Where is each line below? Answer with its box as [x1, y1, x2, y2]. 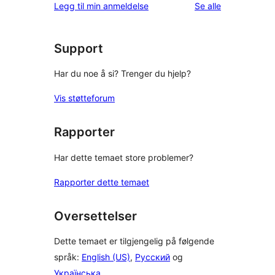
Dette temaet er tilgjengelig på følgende [54, 236, 214, 247]
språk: [54, 252, 82, 263]
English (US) [82, 252, 130, 263]
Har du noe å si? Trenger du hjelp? [54, 68, 191, 79]
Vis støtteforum [54, 93, 115, 104]
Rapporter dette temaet [54, 176, 149, 187]
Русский [135, 252, 170, 263]
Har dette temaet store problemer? [54, 152, 193, 163]
